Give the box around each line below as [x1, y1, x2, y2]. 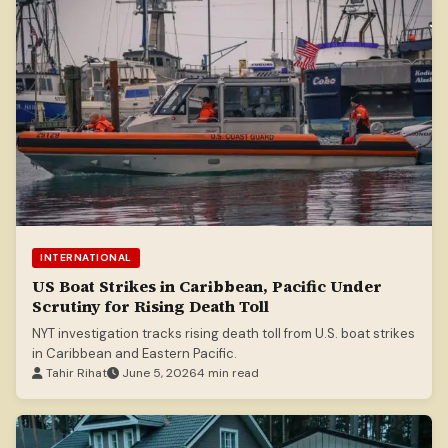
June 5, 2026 [119, 365, 197, 382]
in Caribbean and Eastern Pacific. [32, 345, 237, 363]
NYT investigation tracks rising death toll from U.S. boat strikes [32, 325, 415, 343]
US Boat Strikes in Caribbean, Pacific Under [32, 275, 382, 298]
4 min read [197, 365, 259, 382]
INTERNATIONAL [40, 251, 132, 265]
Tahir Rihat [43, 365, 107, 382]
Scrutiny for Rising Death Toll [32, 295, 269, 318]
